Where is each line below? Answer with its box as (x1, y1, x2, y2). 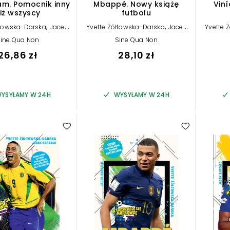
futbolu (121, 8, 151, 18)
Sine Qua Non (114, 35, 158, 45)
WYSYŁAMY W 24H (114, 90, 169, 100)
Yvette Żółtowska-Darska (86, 23, 165, 32)
